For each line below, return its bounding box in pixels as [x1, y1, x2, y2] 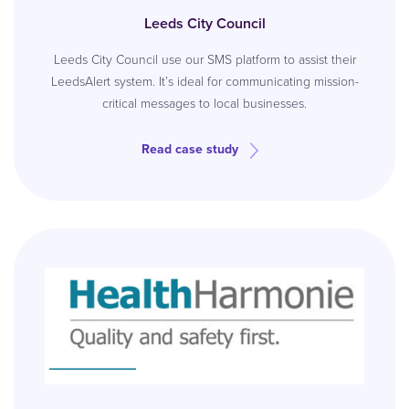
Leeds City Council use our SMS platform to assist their [53, 50, 356, 69]
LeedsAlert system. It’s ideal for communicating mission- [50, 72, 359, 91]
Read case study [142, 140, 238, 159]
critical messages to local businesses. [102, 94, 307, 113]
